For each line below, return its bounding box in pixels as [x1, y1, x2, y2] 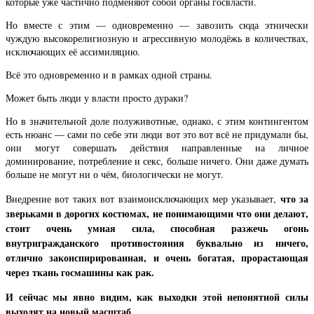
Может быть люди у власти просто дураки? [6, 91, 188, 105]
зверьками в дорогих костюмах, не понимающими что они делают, [6, 205, 308, 221]
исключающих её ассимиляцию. [6, 45, 140, 59]
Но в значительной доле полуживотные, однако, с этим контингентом [6, 114, 308, 128]
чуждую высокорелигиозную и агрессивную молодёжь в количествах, [6, 32, 308, 46]
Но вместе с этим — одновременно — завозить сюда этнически [6, 18, 308, 32]
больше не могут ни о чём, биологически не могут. [6, 168, 224, 182]
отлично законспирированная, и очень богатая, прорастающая [6, 250, 308, 265]
